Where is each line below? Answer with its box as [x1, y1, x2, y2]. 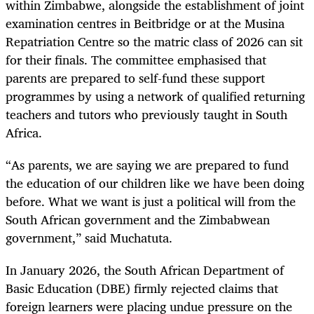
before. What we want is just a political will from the [6, 191, 296, 212]
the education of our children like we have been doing [6, 172, 304, 194]
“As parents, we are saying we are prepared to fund [6, 154, 289, 176]
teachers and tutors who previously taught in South [6, 103, 287, 125]
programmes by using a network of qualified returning [6, 85, 305, 107]
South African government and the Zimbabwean [6, 209, 270, 231]
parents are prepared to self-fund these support [6, 67, 265, 88]
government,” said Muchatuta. [6, 227, 172, 249]
